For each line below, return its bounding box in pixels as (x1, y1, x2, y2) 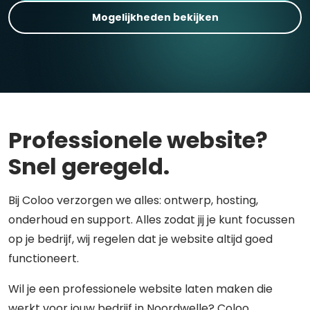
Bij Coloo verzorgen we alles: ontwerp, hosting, (8, 192, 258, 208)
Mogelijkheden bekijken (91, 10, 219, 24)
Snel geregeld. (8, 151, 170, 182)
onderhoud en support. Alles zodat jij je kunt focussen (8, 212, 295, 228)
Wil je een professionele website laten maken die (8, 281, 273, 297)
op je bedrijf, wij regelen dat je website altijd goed (8, 231, 273, 247)
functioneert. (8, 250, 79, 266)
